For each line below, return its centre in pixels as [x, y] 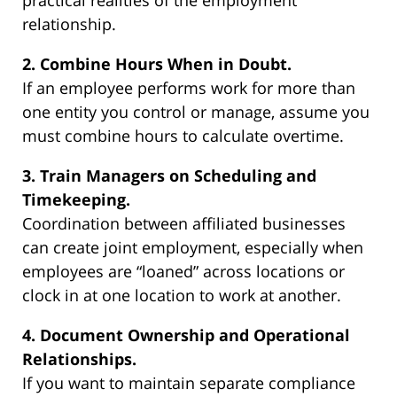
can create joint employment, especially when [193, 247]
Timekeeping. [76, 199]
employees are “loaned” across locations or [183, 271]
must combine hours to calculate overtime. [183, 136]
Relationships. [79, 359]
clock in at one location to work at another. [182, 295]
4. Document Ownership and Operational [186, 335]
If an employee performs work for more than [189, 88]
